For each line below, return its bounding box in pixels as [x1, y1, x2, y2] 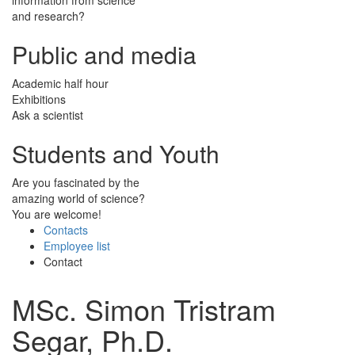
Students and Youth [12, 136, 219, 170]
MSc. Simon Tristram [12, 288, 276, 329]
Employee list [44, 237, 110, 254]
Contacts [44, 221, 88, 238]
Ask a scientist [12, 106, 83, 123]
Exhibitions [12, 90, 66, 107]
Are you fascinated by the [12, 174, 139, 190]
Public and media [12, 36, 197, 71]
